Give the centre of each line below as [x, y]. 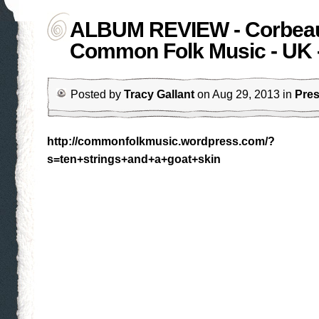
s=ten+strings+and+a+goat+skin [134, 159]
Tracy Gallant [159, 94]
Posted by [97, 94]
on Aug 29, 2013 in [245, 94]
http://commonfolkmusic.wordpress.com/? [161, 141]
